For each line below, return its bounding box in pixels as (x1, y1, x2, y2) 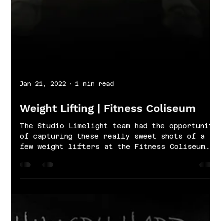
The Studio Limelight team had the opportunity (20, 192, 218, 201)
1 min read (75, 151, 114, 158)
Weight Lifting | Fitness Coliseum (20, 173, 196, 185)
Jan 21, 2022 (20, 151, 67, 158)
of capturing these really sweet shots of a (20, 203, 205, 211)
